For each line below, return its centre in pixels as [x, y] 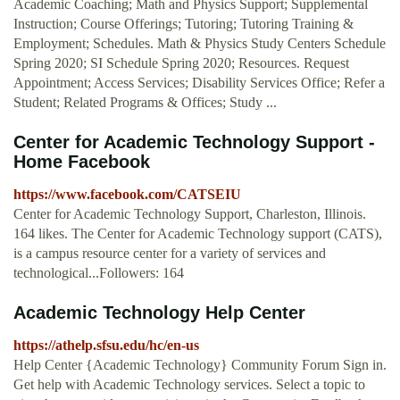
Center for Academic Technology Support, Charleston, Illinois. [190, 214]
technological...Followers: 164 [99, 273]
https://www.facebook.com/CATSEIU [127, 195]
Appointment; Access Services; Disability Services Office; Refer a [199, 83]
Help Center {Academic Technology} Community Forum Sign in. [200, 365]
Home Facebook [82, 162]
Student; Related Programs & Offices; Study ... [145, 103]
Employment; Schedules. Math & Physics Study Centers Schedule [200, 44]
